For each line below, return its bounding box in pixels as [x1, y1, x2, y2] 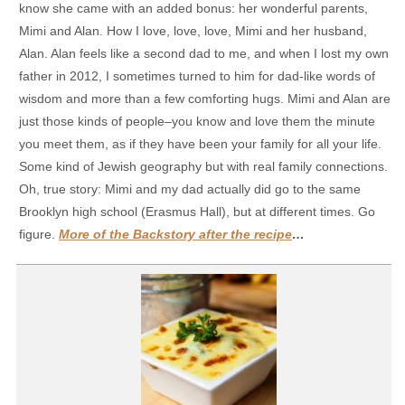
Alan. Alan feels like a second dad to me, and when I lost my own [19, 46, 389, 61]
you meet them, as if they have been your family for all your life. [19, 137, 381, 152]
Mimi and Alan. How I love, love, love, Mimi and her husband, [19, 24, 367, 39]
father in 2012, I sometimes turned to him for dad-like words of [19, 69, 375, 84]
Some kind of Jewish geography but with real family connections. [19, 159, 388, 174]
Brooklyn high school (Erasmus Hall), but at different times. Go [19, 204, 375, 220]
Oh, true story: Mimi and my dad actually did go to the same [19, 182, 361, 197]
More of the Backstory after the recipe [59, 227, 292, 242]
